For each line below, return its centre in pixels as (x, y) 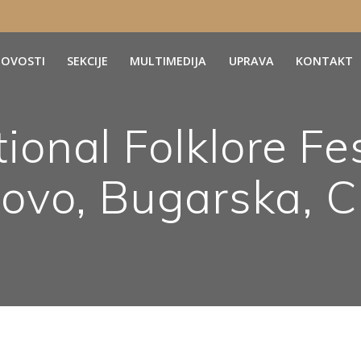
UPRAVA (251, 60)
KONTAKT (324, 60)
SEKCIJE (88, 60)
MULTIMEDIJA (168, 60)
